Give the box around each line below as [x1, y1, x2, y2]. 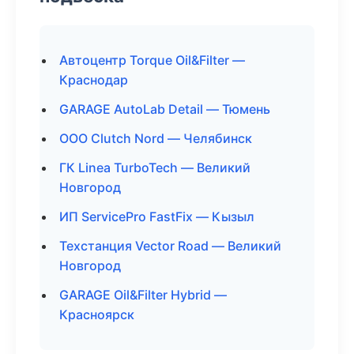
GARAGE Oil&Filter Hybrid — [59, 287, 227, 303]
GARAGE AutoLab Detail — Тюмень [59, 101, 270, 117]
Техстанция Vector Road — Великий [59, 238, 281, 254]
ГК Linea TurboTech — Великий [59, 160, 250, 175]
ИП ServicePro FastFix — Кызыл [59, 209, 254, 224]
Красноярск [59, 307, 134, 322]
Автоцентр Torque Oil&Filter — [59, 52, 245, 68]
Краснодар [59, 72, 128, 88]
